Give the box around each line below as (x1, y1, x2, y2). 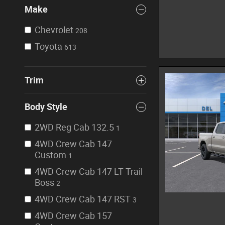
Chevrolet (35, 25, 73, 35)
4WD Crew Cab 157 (35, 210, 112, 221)
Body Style (25, 101, 67, 112)
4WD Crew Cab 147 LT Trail (35, 166, 143, 177)
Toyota (35, 41, 62, 52)
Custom (35, 150, 66, 160)
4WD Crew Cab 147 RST (35, 194, 131, 204)
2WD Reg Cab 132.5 (35, 122, 114, 133)
